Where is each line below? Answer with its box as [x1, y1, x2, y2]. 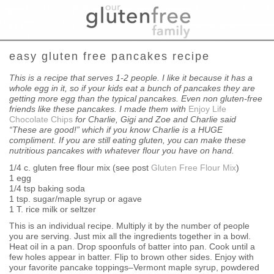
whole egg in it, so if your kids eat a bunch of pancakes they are [9, 83, 255, 94]
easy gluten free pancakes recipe [9, 50, 210, 62]
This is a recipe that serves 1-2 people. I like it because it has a [9, 73, 253, 83]
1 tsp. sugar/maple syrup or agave [9, 193, 142, 204]
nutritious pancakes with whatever [9, 146, 143, 156]
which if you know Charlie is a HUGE [82, 125, 223, 135]
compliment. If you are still [9, 135, 113, 146]
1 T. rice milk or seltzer [9, 204, 96, 214]
